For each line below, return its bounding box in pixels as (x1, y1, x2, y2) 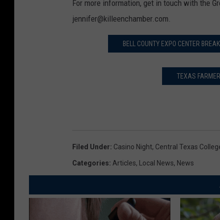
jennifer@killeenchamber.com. (72, 14, 171, 24)
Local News (139, 159, 174, 167)
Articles (112, 159, 136, 167)
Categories (72, 159, 109, 167)
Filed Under (72, 143, 110, 151)
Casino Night (113, 143, 152, 151)
